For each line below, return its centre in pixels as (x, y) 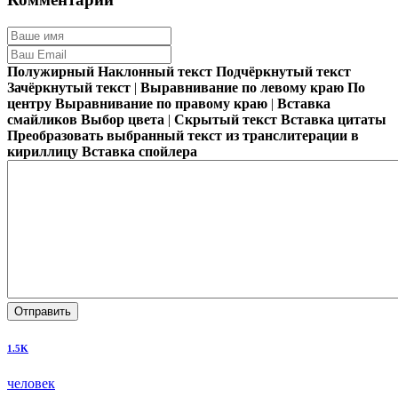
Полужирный (51, 71)
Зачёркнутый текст (69, 87)
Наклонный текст (155, 71)
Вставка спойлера (139, 151)
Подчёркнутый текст (283, 71)
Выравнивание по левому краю (242, 87)
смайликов (42, 119)
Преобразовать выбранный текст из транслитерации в (183, 135)
